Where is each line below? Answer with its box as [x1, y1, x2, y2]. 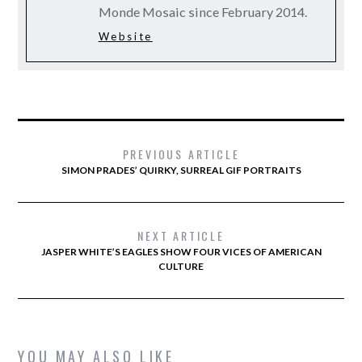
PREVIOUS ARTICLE [122, 145, 240, 162]
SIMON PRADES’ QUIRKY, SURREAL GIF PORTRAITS [61, 163, 301, 176]
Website [98, 29, 153, 43]
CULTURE [158, 259, 204, 272]
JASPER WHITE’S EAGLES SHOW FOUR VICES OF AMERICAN [40, 245, 322, 258]
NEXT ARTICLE [137, 226, 225, 244]
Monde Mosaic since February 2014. [98, 3, 307, 19]
